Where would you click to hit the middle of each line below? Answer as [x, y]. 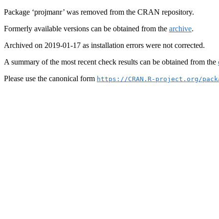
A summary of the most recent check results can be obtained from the [111, 62]
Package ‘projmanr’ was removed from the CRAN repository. [99, 12]
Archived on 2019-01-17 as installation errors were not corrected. [104, 45]
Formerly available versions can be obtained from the [87, 29]
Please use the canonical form [50, 78]
